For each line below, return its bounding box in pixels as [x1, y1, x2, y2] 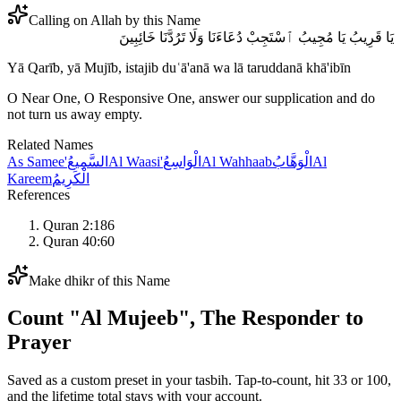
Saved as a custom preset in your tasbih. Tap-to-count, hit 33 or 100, [7, 372, 391, 388]
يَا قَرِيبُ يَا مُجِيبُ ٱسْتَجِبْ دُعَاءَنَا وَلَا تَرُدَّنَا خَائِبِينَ [119, 29, 394, 45]
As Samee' [7, 153, 67, 169]
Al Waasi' [108, 153, 163, 169]
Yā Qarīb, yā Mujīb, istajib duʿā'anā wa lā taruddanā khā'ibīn [7, 59, 351, 75]
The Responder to [200, 306, 363, 330]
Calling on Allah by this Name [29, 12, 200, 28]
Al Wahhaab [201, 153, 272, 169]
